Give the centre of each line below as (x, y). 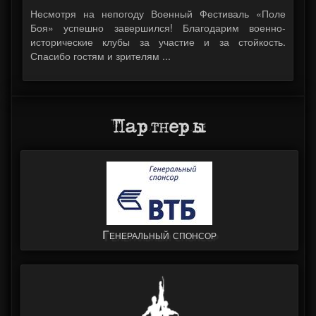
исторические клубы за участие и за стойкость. (158, 42)
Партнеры (158, 127)
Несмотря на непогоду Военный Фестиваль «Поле (158, 14)
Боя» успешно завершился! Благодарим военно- (158, 28)
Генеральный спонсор (159, 234)
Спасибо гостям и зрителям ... (101, 56)
